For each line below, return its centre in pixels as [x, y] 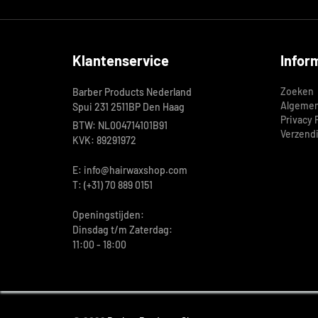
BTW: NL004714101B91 [120, 125]
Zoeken [297, 91]
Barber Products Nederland [132, 92]
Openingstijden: [108, 215]
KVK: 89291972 [104, 140]
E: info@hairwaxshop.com [130, 170]
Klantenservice [121, 60]
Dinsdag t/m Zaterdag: [122, 230]
